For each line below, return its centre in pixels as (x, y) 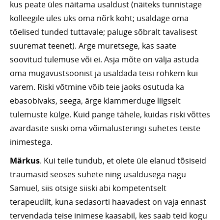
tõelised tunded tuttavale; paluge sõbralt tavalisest (104, 32)
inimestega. (31, 142)
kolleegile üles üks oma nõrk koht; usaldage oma (99, 18)
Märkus (25, 161)
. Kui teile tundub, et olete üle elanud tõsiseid (123, 161)
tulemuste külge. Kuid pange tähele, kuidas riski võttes (110, 115)
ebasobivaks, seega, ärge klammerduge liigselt (95, 101)
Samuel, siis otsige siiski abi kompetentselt (88, 188)
